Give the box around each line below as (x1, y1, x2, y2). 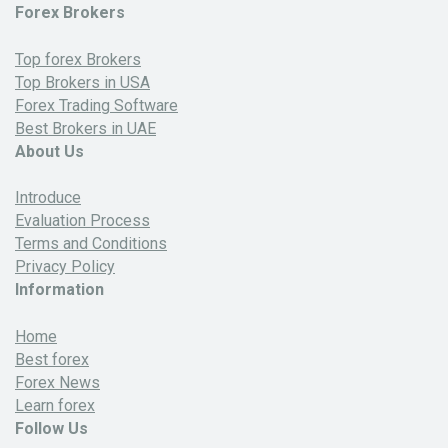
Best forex (15, 349, 89, 369)
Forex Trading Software (15, 95, 178, 115)
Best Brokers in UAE (15, 118, 156, 138)
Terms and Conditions (15, 234, 167, 254)
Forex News (15, 372, 100, 392)
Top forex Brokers (15, 49, 141, 69)
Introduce (15, 188, 81, 208)
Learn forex (15, 395, 95, 415)
